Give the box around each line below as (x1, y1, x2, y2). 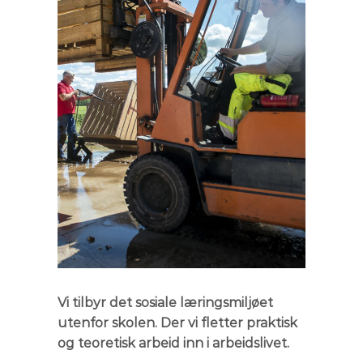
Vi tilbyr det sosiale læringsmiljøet (58, 294, 273, 310)
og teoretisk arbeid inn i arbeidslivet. (58, 335, 289, 351)
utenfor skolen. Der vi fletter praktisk (58, 314, 297, 331)
